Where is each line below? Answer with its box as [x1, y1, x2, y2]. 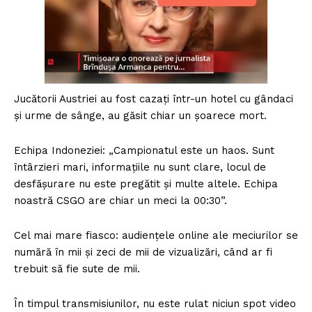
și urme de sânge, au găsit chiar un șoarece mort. [14, 109, 267, 123]
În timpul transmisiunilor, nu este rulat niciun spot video [14, 297, 296, 311]
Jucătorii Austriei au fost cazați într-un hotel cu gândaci [14, 93, 293, 106]
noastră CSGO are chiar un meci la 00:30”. [14, 194, 227, 208]
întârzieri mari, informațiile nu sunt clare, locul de [14, 161, 266, 174]
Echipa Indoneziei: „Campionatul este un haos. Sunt [14, 144, 274, 157]
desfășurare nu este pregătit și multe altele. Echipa [14, 178, 278, 191]
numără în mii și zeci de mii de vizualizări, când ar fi [14, 246, 272, 259]
